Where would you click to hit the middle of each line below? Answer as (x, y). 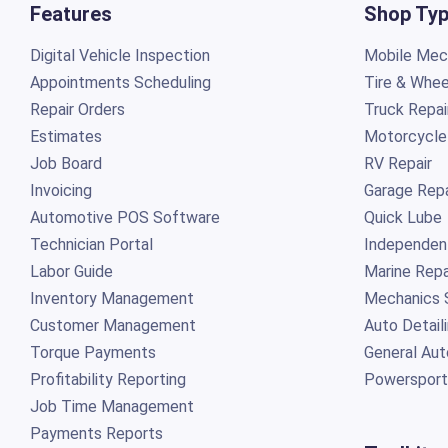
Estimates (65, 136)
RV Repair (397, 163)
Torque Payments (92, 352)
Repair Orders (77, 109)
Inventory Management (111, 298)
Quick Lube (402, 217)
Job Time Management (111, 406)
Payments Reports (96, 433)
